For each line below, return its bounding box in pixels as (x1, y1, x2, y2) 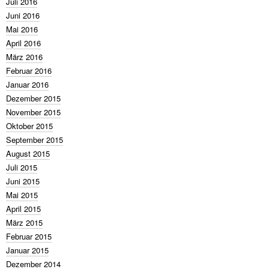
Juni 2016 (6, 10, 40, 21)
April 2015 (6, 203, 41, 214)
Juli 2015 (6, 162, 37, 173)
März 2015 (6, 217, 43, 228)
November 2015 (6, 106, 61, 118)
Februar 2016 (6, 65, 52, 76)
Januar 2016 (6, 79, 49, 90)
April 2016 (6, 37, 41, 49)
